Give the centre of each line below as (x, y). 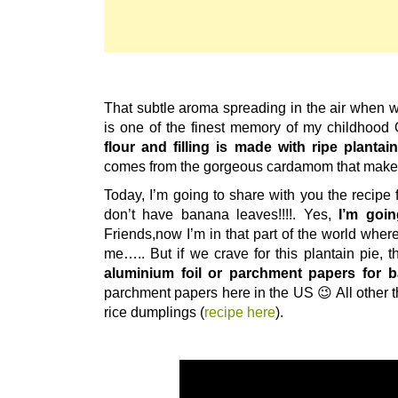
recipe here (240, 312)
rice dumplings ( (154, 312)
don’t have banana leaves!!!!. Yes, (222, 214)
